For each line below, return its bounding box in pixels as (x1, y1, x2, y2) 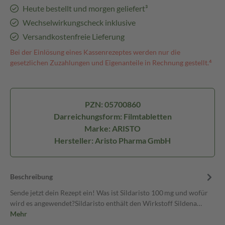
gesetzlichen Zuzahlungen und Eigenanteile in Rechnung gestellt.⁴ (10, 58, 212, 67)
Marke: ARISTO (84, 124, 141, 133)
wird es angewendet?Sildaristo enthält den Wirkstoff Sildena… (10, 199, 202, 207)
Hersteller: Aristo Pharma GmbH (54, 136, 171, 145)
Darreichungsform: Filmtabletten (53, 111, 172, 121)
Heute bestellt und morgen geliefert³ (22, 4, 148, 13)
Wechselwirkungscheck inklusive (22, 18, 136, 27)
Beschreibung (10, 172, 53, 181)
